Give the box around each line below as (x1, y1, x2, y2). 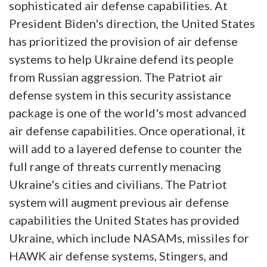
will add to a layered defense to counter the (9, 141, 242, 156)
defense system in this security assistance (9, 88, 231, 103)
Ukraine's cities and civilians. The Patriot (9, 177, 227, 192)
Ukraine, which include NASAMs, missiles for (9, 231, 249, 246)
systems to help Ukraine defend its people (9, 52, 234, 67)
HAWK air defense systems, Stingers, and (9, 249, 228, 263)
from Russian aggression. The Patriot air (9, 70, 223, 85)
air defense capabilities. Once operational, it (9, 123, 246, 138)
